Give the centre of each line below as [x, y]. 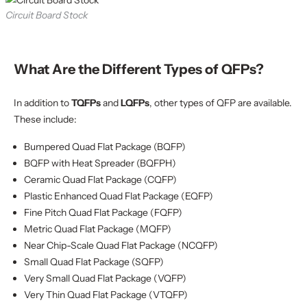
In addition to [42, 103]
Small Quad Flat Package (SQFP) [94, 262]
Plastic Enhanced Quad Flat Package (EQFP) [119, 196]
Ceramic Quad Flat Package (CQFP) [100, 180]
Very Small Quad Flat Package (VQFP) [105, 278]
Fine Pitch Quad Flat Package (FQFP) [103, 212]
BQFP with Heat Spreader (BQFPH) [100, 163]
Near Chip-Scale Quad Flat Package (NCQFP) [121, 245]
